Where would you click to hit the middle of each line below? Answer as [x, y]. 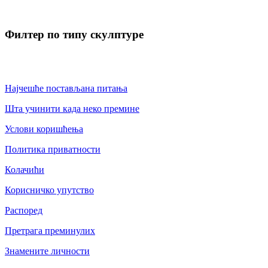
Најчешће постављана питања [66, 89]
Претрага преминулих [50, 231]
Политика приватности [53, 150]
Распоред [24, 211]
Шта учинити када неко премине [72, 109]
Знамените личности [47, 251]
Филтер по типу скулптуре [74, 34]
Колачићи [25, 170]
